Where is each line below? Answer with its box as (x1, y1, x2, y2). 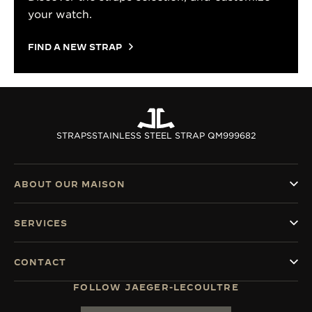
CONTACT (14, 257, 66, 267)
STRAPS (56, 130, 92, 141)
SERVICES (14, 218, 68, 228)
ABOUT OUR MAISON (14, 179, 125, 189)
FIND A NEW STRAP (28, 42, 122, 52)
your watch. (28, 8, 92, 21)
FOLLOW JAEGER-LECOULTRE (73, 282, 239, 292)
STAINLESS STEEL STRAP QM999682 (91, 130, 256, 141)
